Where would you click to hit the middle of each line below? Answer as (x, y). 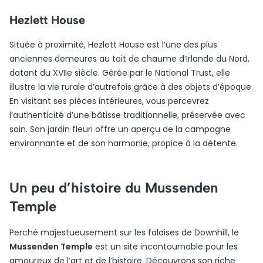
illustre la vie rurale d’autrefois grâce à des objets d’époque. (131, 87)
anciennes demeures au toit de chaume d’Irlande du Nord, (129, 59)
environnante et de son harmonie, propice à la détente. (124, 143)
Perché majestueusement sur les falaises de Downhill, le (124, 232)
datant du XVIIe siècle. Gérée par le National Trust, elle (120, 73)
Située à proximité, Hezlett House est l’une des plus (113, 45)
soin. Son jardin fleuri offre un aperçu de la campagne (120, 129)
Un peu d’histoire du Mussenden (114, 188)
